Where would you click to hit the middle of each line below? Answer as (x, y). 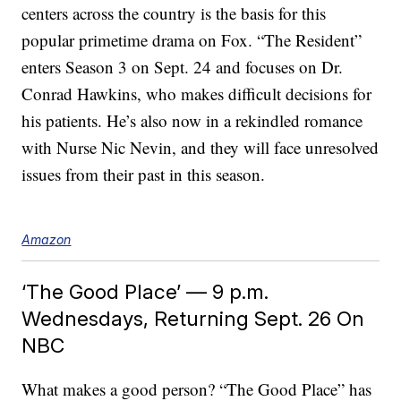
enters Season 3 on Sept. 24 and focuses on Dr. (183, 67)
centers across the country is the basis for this (174, 13)
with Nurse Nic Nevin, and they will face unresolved (200, 148)
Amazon (47, 240)
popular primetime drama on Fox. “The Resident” (192, 40)
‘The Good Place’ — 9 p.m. (145, 292)
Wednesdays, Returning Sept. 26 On (193, 319)
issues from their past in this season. (144, 175)
